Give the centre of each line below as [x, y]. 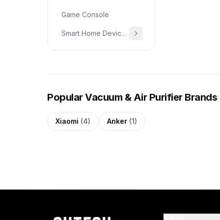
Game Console [85, 14]
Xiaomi [68, 121]
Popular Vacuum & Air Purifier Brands [132, 97]
